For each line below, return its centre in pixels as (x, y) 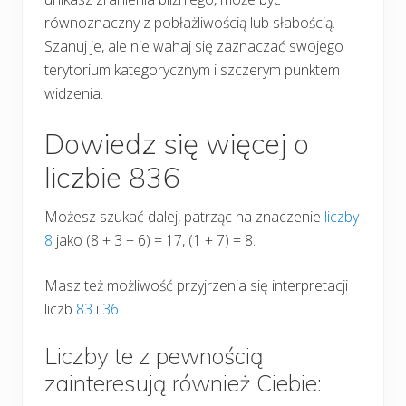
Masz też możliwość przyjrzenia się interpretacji (196, 285)
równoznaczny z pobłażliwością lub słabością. (190, 22)
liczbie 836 (112, 177)
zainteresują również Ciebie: (183, 382)
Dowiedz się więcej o (177, 143)
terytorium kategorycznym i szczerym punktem (192, 69)
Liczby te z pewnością (154, 355)
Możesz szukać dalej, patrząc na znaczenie (184, 216)
